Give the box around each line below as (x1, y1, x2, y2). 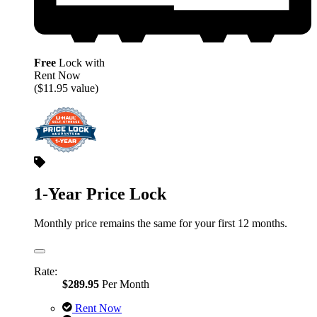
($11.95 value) (34, 81, 98, 94)
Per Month (99, 278, 149, 291)
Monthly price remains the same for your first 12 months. (34, 217, 287, 230)
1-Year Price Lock (34, 184, 166, 203)
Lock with (56, 56, 105, 69)
